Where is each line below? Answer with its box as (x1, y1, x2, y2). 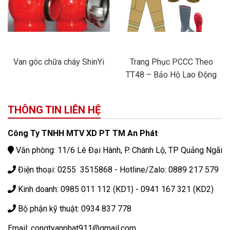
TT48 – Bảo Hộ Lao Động (126, 69, 217, 80)
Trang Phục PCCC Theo (129, 56, 213, 67)
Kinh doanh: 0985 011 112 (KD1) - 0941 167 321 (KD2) (16, 184, 214, 195)
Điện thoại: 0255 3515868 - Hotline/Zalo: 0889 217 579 (16, 165, 219, 175)
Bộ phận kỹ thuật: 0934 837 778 (16, 203, 131, 214)
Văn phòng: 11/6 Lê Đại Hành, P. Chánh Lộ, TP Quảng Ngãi (14, 145, 222, 156)
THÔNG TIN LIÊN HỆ (8, 104, 101, 117)
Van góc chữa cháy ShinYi (13, 56, 104, 67)
